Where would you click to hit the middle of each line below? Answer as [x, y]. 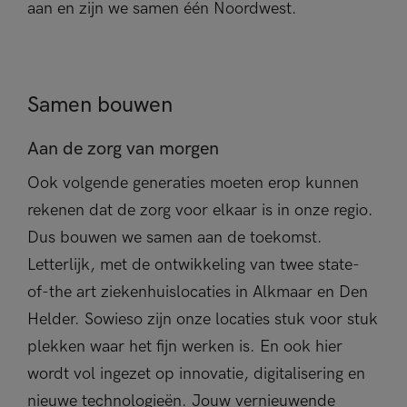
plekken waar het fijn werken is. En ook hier [185, 347]
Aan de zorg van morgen [123, 149]
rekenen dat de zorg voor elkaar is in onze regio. [200, 210]
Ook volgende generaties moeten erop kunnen [193, 183]
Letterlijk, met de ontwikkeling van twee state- [194, 265]
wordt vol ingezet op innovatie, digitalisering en [196, 374]
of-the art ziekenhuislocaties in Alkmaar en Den [198, 292]
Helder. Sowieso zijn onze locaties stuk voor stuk [203, 319]
